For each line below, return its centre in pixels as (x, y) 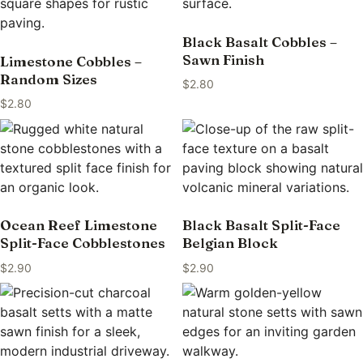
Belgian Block (230, 243)
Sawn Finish (223, 59)
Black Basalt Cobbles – (259, 41)
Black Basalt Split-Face (261, 225)
